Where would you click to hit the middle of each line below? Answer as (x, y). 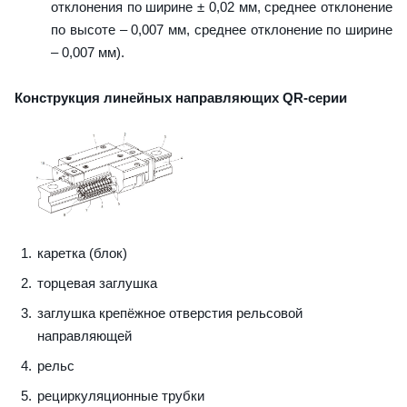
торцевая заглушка (97, 283)
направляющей (84, 336)
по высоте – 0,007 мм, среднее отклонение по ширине (222, 29)
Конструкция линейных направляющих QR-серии (181, 97)
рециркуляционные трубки (121, 396)
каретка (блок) (82, 253)
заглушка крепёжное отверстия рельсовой (170, 313)
